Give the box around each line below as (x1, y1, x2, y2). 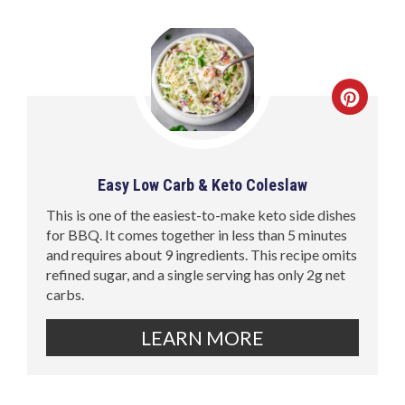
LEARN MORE (141, 325, 264, 349)
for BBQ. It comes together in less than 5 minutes (46, 225, 348, 243)
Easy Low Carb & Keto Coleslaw (98, 174, 307, 194)
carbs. (46, 285, 85, 303)
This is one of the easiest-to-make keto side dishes (46, 205, 357, 223)
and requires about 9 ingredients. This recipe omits (46, 245, 358, 263)
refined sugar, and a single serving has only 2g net (46, 265, 346, 283)
